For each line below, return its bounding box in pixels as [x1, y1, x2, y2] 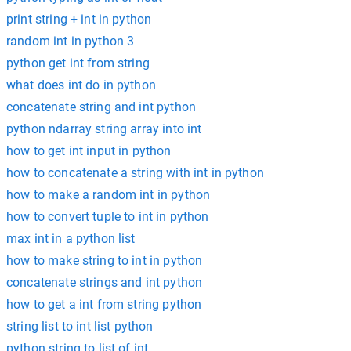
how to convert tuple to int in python [6, 209, 209, 224]
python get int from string [6, 56, 150, 71]
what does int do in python [6, 78, 156, 92]
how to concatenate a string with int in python [6, 165, 264, 180]
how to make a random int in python [6, 187, 211, 202]
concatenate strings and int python [6, 275, 203, 290]
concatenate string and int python [6, 100, 196, 114]
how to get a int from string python [6, 297, 202, 312]
